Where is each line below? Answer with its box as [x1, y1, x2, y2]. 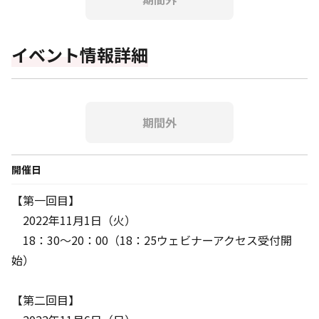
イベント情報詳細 [11, 42, 148, 68]
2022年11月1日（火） [11, 211, 136, 229]
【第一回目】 [11, 192, 80, 209]
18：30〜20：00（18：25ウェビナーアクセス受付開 [11, 231, 292, 249]
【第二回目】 [11, 291, 80, 309]
